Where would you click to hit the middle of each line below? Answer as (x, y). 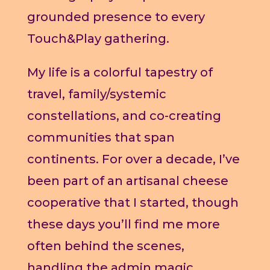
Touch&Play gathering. (98, 39)
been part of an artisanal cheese (127, 181)
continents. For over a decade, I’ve (133, 159)
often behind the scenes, (105, 246)
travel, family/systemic (96, 94)
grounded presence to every (116, 17)
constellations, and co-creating (124, 116)
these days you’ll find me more (123, 224)
